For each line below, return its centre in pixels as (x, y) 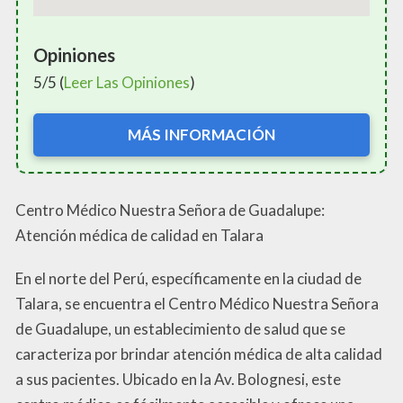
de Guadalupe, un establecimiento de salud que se (180, 328)
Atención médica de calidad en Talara (139, 235)
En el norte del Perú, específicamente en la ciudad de (188, 278)
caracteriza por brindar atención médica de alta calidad (199, 354)
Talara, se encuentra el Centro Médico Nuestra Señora (197, 303)
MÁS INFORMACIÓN (201, 135)
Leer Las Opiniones (127, 83)
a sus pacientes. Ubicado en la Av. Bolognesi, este (178, 379)
